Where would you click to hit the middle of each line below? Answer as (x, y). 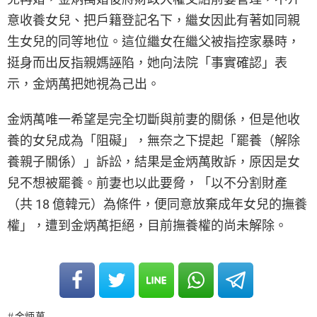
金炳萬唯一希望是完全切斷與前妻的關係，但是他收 (154, 120)
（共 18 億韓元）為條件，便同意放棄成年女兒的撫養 (157, 204)
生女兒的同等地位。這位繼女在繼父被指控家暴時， (154, 42)
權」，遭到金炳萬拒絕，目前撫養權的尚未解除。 (147, 226)
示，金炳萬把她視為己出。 (83, 84)
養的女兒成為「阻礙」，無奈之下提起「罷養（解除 (154, 141)
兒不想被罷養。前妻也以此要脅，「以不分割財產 (147, 183)
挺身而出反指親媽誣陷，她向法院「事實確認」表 (147, 63)
